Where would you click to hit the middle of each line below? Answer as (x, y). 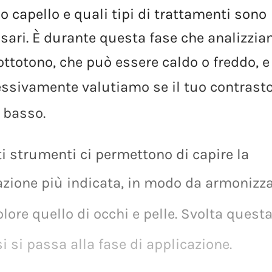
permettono (134, 143)
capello (36, 13)
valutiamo (116, 82)
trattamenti (193, 13)
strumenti (43, 143)
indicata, (96, 166)
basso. (25, 105)
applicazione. (189, 212)
